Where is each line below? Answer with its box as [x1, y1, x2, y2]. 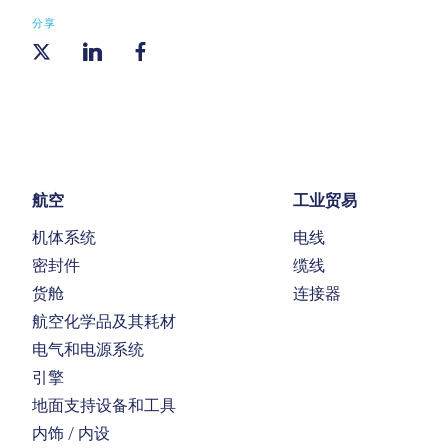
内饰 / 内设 [32, 424, 110, 443]
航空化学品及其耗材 [32, 312, 176, 331]
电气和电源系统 [32, 340, 144, 359]
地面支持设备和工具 [32, 396, 176, 415]
